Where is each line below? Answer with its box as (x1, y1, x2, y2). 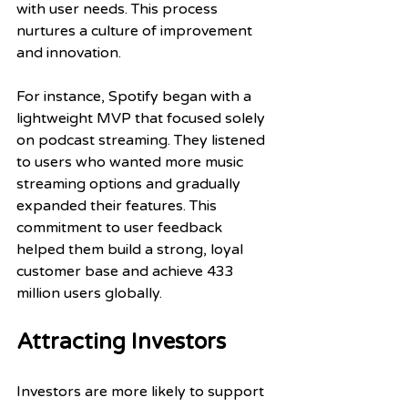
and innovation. (16, 43, 125, 62)
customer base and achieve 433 (16, 261, 238, 280)
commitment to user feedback (16, 218, 226, 237)
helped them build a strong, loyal (16, 240, 247, 259)
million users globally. (16, 283, 162, 302)
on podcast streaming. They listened (16, 130, 269, 149)
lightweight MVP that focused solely (16, 108, 269, 127)
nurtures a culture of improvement (16, 21, 256, 40)
